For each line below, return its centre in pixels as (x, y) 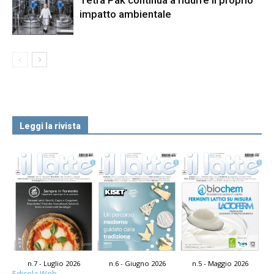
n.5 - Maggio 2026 (220, 264)
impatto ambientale (125, 14)
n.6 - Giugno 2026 (137, 264)
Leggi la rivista (50, 126)
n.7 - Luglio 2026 (54, 264)
